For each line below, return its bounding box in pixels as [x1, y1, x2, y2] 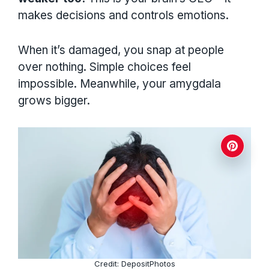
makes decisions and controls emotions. [18, 8, 229, 22]
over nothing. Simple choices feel [18, 60, 191, 74]
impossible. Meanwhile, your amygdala [18, 77, 221, 91]
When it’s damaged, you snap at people [18, 43, 224, 57]
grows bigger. [18, 94, 90, 107]
